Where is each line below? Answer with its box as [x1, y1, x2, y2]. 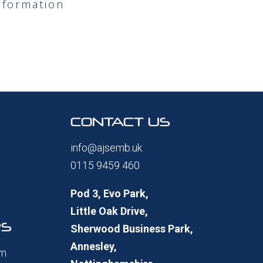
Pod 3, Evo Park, [70, 187, 149, 200]
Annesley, [70, 240, 117, 252]
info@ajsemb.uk [70, 141, 143, 154]
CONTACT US [70, 114, 171, 129]
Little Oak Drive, [70, 204, 149, 217]
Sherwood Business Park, [70, 222, 194, 235]
